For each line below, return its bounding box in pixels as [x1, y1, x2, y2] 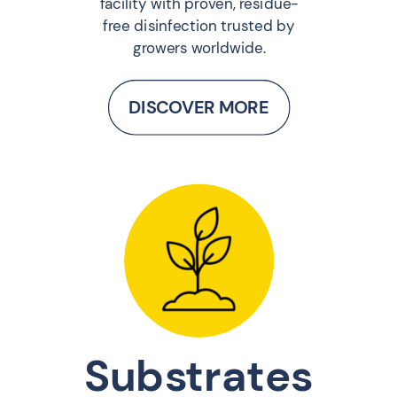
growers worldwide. [132, 38, 266, 58]
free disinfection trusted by [103, 16, 296, 36]
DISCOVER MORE [128, 95, 269, 118]
